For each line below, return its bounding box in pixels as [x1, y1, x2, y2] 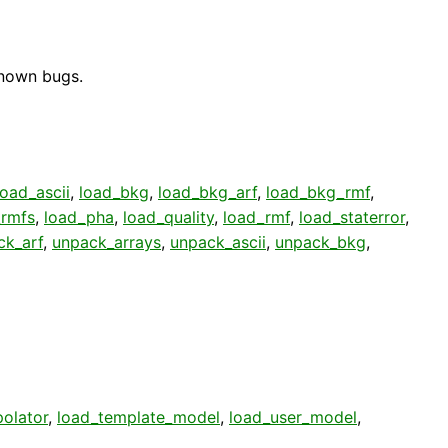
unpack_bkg [275, 231, 366, 252]
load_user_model [229, 406, 357, 427]
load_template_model [57, 406, 220, 427]
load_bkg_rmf [266, 181, 370, 202]
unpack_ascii [170, 231, 266, 252]
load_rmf [223, 206, 290, 227]
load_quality [123, 206, 214, 227]
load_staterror [299, 206, 405, 227]
